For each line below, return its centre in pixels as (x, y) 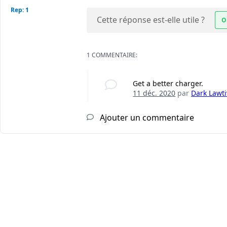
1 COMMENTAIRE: (112, 55)
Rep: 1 (20, 10)
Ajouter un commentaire (146, 118)
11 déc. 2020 (154, 93)
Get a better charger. (168, 84)
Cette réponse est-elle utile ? (151, 20)
